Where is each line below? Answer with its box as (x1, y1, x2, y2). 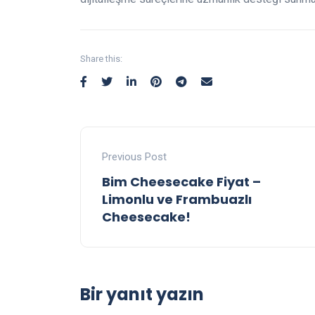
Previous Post (102, 150, 167, 163)
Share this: (80, 53, 122, 64)
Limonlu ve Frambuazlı (102, 191, 252, 208)
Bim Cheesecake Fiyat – (102, 173, 261, 191)
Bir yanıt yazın (80, 283, 204, 306)
